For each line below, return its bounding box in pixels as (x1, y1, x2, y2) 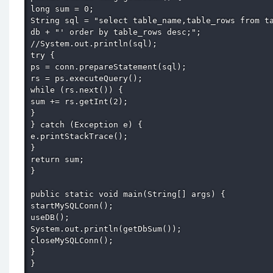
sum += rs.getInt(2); (30, 96, 133, 106)
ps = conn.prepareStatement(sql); (30, 62, 191, 71)
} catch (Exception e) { (30, 119, 147, 129)
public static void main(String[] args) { (30, 189, 230, 199)
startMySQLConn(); (30, 200, 118, 210)
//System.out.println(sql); (30, 38, 162, 48)
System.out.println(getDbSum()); (30, 224, 186, 233)
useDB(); (30, 212, 74, 222)
